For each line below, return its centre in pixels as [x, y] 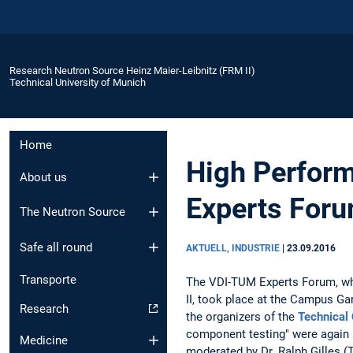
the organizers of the [242, 316]
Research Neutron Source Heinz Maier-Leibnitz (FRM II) [132, 70]
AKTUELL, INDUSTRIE [234, 248]
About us [43, 177]
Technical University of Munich [78, 82]
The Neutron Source [72, 212]
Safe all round [56, 247]
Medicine [44, 341]
